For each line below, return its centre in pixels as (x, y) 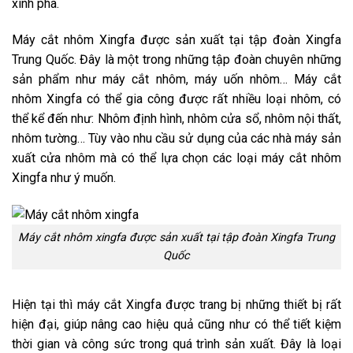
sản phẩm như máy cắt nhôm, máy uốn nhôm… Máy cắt (176, 79)
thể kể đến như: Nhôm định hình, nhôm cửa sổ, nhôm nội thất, (176, 118)
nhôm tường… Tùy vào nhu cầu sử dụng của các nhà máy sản (176, 138)
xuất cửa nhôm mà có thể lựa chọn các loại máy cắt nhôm (176, 158)
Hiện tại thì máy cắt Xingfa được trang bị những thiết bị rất (176, 305)
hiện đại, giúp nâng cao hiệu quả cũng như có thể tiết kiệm (176, 325)
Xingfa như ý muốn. (64, 177)
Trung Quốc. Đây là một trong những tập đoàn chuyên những (176, 59)
